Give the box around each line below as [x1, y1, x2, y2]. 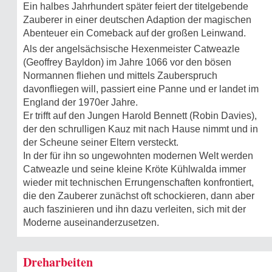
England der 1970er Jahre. [23, 97, 138, 107]
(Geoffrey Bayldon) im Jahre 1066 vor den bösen [23, 56, 231, 67]
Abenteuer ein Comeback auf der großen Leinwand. [23, 27, 246, 38]
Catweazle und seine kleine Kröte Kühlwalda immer [23, 163, 246, 174]
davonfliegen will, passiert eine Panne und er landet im [23, 83, 259, 94]
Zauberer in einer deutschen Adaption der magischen [23, 14, 251, 25]
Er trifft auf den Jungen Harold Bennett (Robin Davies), [23, 110, 257, 121]
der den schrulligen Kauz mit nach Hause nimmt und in [23, 123, 258, 134]
